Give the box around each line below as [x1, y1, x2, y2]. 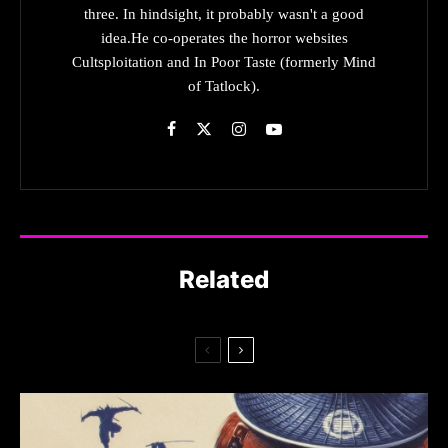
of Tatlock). [188, 77, 260, 94]
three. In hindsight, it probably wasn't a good [84, 5, 364, 22]
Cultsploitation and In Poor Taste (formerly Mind [72, 53, 376, 70]
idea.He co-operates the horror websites [100, 29, 348, 46]
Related [179, 264, 269, 294]
